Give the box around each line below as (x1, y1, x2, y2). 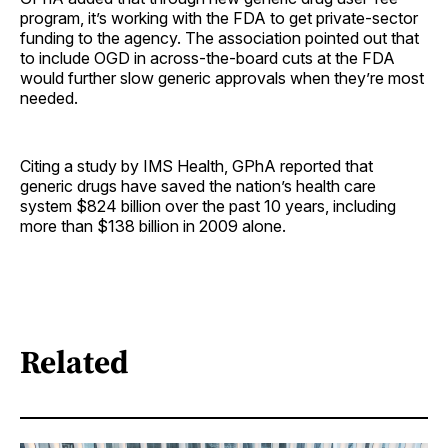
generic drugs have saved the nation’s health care (20, 175, 376, 196)
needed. (20, 87, 78, 108)
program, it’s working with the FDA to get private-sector (20, 7, 418, 28)
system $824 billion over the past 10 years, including (20, 195, 396, 216)
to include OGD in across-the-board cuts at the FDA (20, 47, 395, 68)
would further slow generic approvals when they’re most (20, 67, 424, 88)
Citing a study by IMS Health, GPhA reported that (20, 155, 373, 176)
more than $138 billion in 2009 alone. (20, 215, 286, 236)
